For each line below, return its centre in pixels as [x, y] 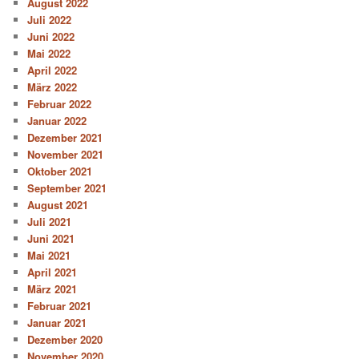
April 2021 [52, 272]
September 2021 [67, 188]
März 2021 [52, 288]
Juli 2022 [50, 19]
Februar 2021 [60, 305]
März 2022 [52, 87]
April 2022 [52, 70]
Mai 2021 [49, 255]
